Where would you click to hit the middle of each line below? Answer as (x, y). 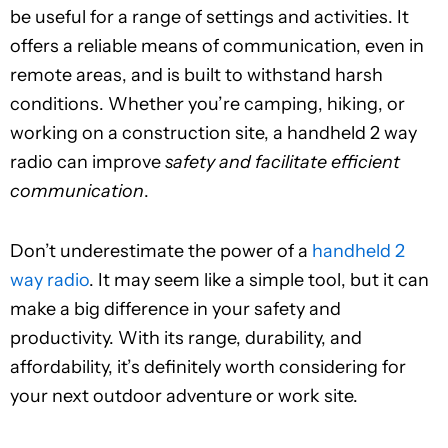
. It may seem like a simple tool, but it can (259, 280)
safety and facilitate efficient (282, 161)
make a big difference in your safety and (175, 309)
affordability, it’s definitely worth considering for (208, 367)
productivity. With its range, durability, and (186, 338)
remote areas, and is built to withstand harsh (196, 74)
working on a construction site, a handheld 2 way (213, 132)
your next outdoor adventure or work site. (184, 396)
